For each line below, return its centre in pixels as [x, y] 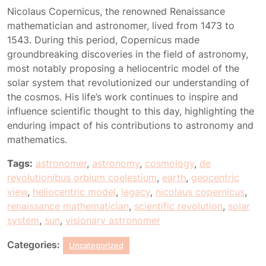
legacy [136, 192]
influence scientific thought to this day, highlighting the [131, 111]
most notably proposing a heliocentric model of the [123, 68]
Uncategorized [96, 245]
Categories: [34, 245]
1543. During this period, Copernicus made [103, 40]
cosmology [170, 163]
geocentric [215, 178]
